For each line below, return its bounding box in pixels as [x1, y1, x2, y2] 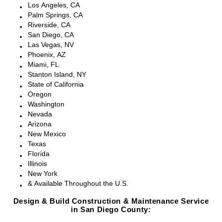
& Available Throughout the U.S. [28, 179, 128, 187]
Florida [28, 150, 50, 158]
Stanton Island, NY [28, 70, 86, 78]
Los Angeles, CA [28, 1, 80, 9]
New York [28, 169, 57, 177]
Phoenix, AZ [28, 51, 66, 58]
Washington [28, 100, 64, 108]
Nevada [28, 110, 52, 118]
